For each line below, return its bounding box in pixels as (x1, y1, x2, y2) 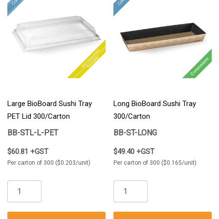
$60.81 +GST (7, 147, 48, 156)
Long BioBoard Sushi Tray (113, 99, 196, 109)
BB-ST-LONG (113, 128, 157, 138)
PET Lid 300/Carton (7, 112, 70, 121)
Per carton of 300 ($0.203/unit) (7, 159, 90, 167)
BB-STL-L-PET (7, 128, 58, 138)
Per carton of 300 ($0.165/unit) (113, 159, 197, 167)
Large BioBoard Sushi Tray (7, 99, 92, 109)
